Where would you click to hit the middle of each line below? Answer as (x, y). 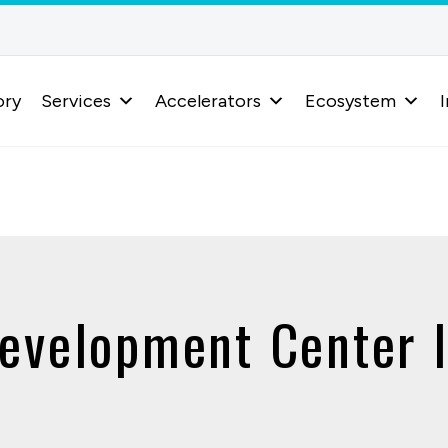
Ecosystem (350, 101)
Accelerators (207, 101)
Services (75, 101)
